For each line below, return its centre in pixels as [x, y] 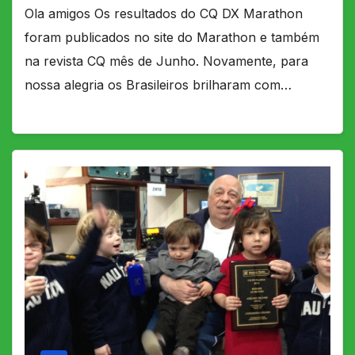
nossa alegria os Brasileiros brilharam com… [158, 85]
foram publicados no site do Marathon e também [172, 38]
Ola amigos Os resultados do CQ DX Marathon [164, 14]
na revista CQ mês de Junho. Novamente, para [166, 61]
